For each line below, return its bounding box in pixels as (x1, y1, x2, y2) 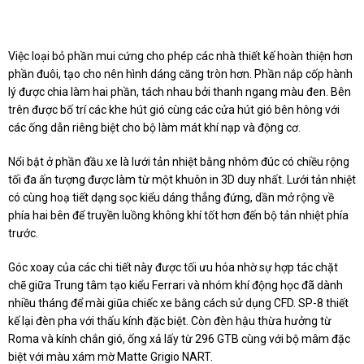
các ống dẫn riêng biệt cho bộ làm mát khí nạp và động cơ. (8, 121, 301, 135)
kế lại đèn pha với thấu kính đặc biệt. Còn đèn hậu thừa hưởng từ (8, 314, 331, 328)
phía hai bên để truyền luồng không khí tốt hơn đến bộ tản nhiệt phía (8, 209, 349, 223)
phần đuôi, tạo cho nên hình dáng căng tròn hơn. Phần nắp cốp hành (8, 67, 353, 81)
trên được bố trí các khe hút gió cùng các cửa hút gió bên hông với (8, 103, 340, 117)
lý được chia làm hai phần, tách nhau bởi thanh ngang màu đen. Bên (8, 85, 351, 99)
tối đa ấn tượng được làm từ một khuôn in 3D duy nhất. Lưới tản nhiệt (8, 173, 356, 187)
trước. (8, 227, 38, 240)
